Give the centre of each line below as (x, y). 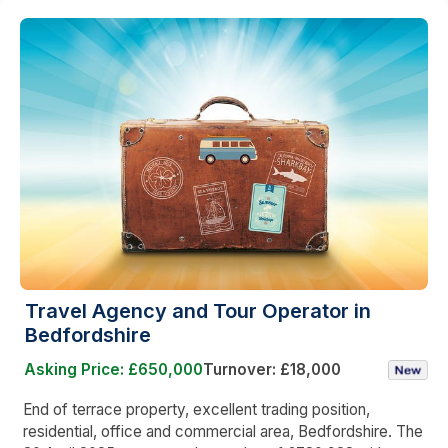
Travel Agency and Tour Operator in (198, 311)
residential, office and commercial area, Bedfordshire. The (223, 432)
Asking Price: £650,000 (113, 370)
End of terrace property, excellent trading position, (196, 410)
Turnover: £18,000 (272, 370)
